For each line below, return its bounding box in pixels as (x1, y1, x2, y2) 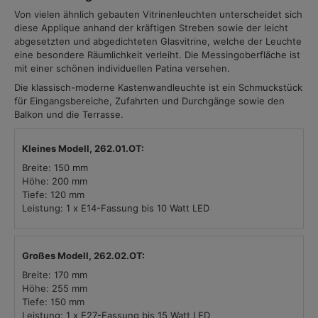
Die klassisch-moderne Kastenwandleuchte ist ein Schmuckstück (14, 82, 302, 93)
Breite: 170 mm (22, 269, 87, 280)
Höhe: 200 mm (22, 175, 87, 187)
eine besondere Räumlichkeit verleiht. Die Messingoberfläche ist (14, 49, 300, 60)
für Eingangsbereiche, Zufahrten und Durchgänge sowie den (14, 95, 285, 106)
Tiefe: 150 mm (22, 296, 84, 307)
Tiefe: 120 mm (22, 189, 84, 200)
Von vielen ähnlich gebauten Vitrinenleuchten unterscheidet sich (14, 9, 302, 20)
